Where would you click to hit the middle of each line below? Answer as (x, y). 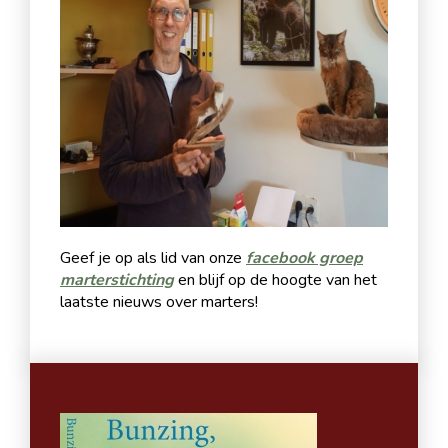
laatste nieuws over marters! (159, 302)
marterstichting (117, 280)
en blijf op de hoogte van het (275, 280)
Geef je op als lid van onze (153, 258)
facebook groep (304, 258)
